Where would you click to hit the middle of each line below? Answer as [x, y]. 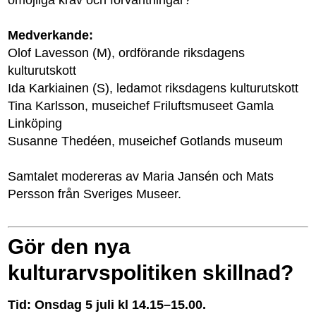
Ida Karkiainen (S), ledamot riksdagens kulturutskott [153, 88]
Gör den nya [69, 247]
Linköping [35, 123]
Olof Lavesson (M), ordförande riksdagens [127, 53]
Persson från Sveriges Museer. [95, 194]
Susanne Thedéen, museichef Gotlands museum [146, 141]
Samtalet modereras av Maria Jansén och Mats [141, 176]
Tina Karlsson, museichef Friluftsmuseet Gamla [141, 105]
